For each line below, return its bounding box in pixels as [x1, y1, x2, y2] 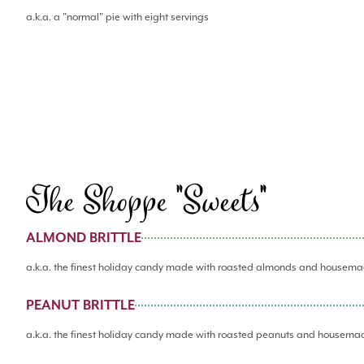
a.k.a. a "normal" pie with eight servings [26, 11, 209, 24]
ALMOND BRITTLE [26, 230, 141, 246]
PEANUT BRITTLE [26, 297, 135, 314]
